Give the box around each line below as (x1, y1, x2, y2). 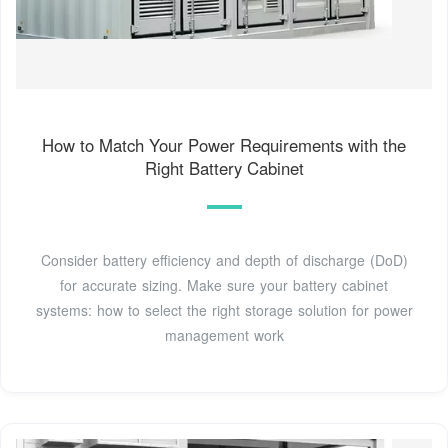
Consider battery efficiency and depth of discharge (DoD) (40, 249, 408, 270)
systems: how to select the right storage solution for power (35, 299, 413, 320)
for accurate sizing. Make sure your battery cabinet (60, 274, 388, 295)
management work (164, 324, 284, 345)
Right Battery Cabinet (144, 155, 304, 180)
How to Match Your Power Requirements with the (42, 132, 406, 157)
